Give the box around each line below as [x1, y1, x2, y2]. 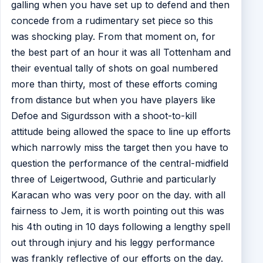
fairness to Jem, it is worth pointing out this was [11, 205, 224, 217]
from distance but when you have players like [11, 94, 215, 106]
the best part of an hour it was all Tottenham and [11, 46, 231, 59]
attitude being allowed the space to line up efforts [11, 126, 231, 138]
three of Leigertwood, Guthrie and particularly [11, 173, 216, 186]
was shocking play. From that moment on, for [11, 31, 215, 43]
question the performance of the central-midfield [11, 157, 228, 170]
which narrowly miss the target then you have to [11, 141, 228, 154]
